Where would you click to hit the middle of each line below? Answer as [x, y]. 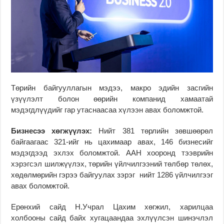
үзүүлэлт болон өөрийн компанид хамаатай [112, 99]
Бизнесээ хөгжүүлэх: [52, 131]
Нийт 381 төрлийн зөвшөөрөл [152, 131]
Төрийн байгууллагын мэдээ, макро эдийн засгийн [112, 88]
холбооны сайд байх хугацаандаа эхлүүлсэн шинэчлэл [112, 218]
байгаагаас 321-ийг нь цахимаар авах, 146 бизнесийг [112, 142]
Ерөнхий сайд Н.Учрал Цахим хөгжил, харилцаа [112, 207]
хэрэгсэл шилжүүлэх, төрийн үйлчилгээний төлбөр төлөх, [112, 164]
